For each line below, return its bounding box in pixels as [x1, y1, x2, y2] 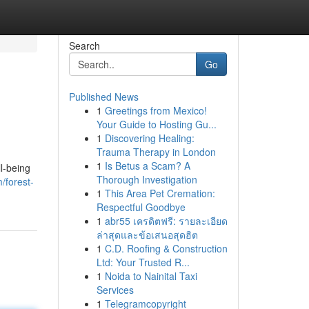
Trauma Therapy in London [96, 145, 216, 159]
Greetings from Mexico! [104, 103, 207, 117]
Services [96, 283, 134, 297]
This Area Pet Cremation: [104, 186, 215, 200]
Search [68, 39, 100, 52]
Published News [68, 90, 139, 103]
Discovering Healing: [104, 131, 195, 145]
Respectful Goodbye [96, 200, 186, 214]
